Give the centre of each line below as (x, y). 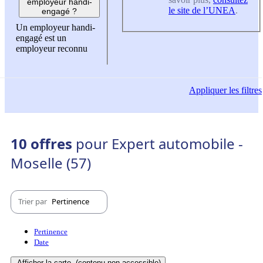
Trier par (33, 202)
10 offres (43, 143)
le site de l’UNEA (202, 10)
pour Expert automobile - (159, 143)
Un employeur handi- (55, 28)
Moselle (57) (51, 163)
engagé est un (41, 38)
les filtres (244, 90)
